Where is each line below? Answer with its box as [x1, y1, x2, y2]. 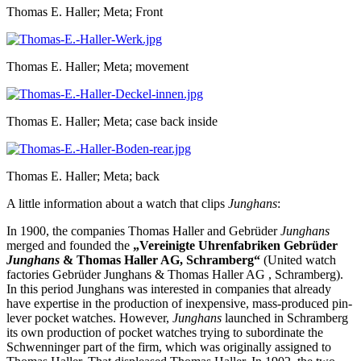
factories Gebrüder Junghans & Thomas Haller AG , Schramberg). [6, 267, 343, 281]
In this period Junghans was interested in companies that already [6, 281, 331, 296]
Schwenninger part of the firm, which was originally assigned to [6, 339, 331, 354]
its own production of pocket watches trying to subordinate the [6, 325, 323, 339]
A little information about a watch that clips [6, 196, 228, 210]
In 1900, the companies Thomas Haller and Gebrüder [6, 223, 280, 238]
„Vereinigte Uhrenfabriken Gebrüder [133, 238, 338, 252]
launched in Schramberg [222, 310, 348, 325]
